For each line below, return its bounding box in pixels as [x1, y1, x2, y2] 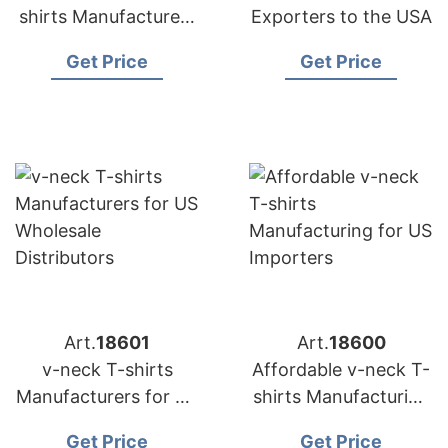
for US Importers [269, 413, 413, 434]
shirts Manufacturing [252, 386, 430, 407]
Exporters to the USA [250, 6, 432, 27]
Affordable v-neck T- [252, 359, 430, 380]
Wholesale [64, 413, 150, 434]
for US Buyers [48, 33, 166, 54]
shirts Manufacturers [18, 6, 196, 27]
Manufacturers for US [15, 386, 199, 407]
